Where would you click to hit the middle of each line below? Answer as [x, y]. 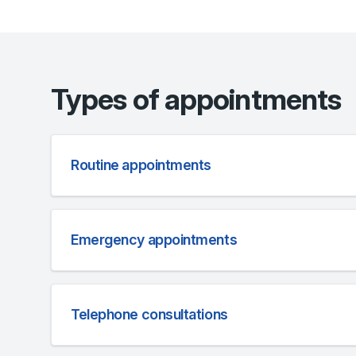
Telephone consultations [149, 314]
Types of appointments [196, 99]
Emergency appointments [154, 240]
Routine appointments [141, 165]
